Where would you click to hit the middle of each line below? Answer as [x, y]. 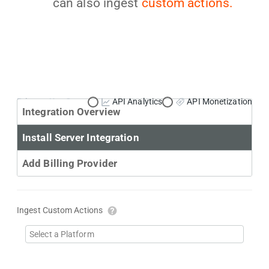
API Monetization [219, 102]
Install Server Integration [81, 138]
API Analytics [137, 102]
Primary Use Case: [52, 102]
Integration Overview [71, 112]
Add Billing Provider [70, 164]
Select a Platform [62, 234]
